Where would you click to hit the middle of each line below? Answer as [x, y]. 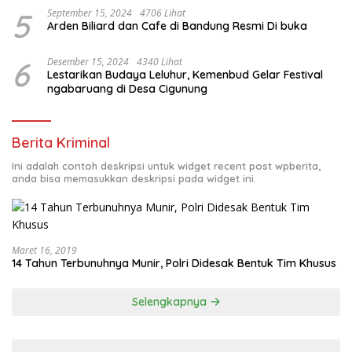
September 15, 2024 [90, 13]
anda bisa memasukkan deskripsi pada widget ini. [134, 179]
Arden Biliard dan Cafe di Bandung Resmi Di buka [177, 26]
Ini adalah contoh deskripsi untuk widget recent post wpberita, [166, 166]
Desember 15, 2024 [88, 62]
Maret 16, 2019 [44, 251]
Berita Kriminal [61, 143]
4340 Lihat [159, 62]
